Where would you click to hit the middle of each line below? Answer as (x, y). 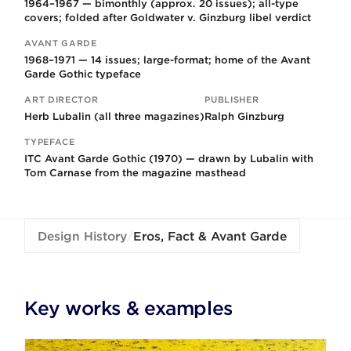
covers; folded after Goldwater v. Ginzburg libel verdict (168, 17)
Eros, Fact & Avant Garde (210, 237)
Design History (83, 237)
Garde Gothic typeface (83, 74)
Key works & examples (128, 308)
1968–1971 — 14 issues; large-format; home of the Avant (168, 60)
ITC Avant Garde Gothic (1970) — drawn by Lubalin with (169, 158)
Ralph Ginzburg (245, 116)
